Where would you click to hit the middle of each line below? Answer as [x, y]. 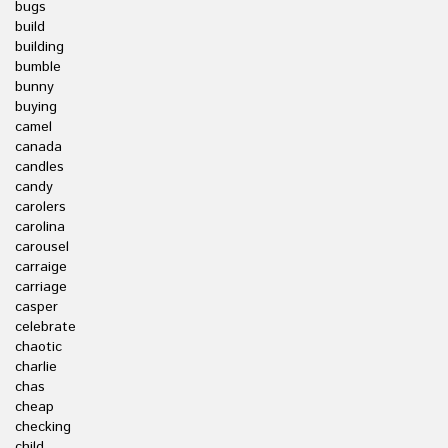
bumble [38, 67]
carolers [40, 207]
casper [36, 307]
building [39, 47]
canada [38, 147]
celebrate [45, 327]
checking [43, 427]
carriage [41, 287]
